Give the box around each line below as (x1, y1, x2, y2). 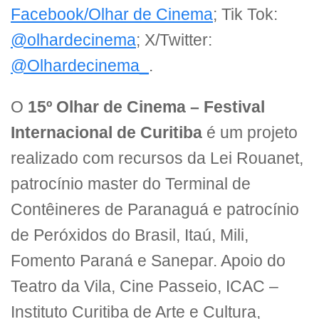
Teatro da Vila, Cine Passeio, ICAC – (11, 278, 278, 296)
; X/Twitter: (136, 31, 212, 49)
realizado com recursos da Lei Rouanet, (11, 150, 303, 168)
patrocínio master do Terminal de (11, 175, 251, 194)
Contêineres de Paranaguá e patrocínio (11, 201, 299, 219)
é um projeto (202, 124, 298, 142)
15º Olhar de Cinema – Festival (28, 98, 265, 117)
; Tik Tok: (213, 5, 278, 23)
